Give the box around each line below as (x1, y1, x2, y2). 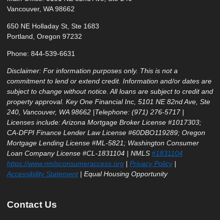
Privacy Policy (130, 159, 172, 167)
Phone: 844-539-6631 (7, 49, 75, 57)
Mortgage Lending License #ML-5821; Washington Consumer (7, 138, 199, 147)
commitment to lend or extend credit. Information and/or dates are (7, 77, 212, 85)
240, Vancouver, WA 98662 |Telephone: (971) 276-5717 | (7, 108, 184, 116)
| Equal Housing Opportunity (78, 169, 167, 178)
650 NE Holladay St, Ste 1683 (7, 22, 99, 30)
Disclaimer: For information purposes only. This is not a (7, 66, 178, 75)
